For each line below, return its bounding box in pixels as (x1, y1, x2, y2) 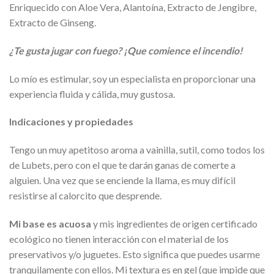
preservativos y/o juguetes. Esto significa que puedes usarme (9, 248, 260, 260)
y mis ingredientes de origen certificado (91, 217, 257, 229)
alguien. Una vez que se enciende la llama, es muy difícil (9, 174, 235, 187)
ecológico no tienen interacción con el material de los (9, 232, 229, 245)
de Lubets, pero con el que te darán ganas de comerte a (9, 159, 235, 171)
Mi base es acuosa (9, 217, 91, 229)
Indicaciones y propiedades (9, 116, 133, 128)
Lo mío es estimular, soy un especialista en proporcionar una (9, 72, 256, 84)
